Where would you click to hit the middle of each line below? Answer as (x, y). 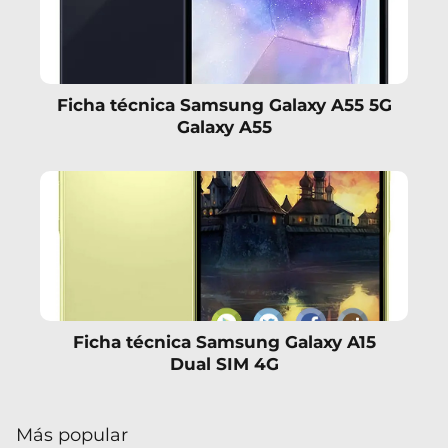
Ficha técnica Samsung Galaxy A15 (224, 342)
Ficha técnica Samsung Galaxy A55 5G (224, 104)
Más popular (72, 434)
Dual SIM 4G (224, 364)
